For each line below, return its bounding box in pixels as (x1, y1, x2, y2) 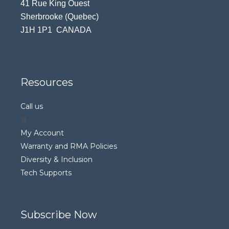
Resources (20, 76, 73, 88)
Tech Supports (20, 168, 72, 177)
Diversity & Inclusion (20, 154, 93, 164)
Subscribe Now (20, 208, 97, 221)
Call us (20, 101, 43, 111)
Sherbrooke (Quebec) (20, 12, 99, 21)
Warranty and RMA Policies (20, 141, 117, 151)
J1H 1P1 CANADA (20, 25, 91, 34)
